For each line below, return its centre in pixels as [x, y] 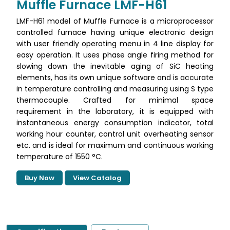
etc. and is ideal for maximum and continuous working [115, 145]
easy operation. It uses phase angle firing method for [115, 55]
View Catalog [97, 178]
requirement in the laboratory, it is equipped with [115, 111]
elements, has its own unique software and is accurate [115, 78]
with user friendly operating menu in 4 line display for [115, 44]
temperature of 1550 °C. [60, 157]
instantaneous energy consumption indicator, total [115, 123]
